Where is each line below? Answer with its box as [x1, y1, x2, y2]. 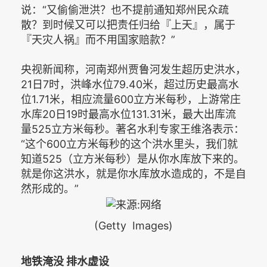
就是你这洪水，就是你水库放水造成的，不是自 [21, 167, 246, 181]
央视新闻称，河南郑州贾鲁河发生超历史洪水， [21, 63, 246, 76]
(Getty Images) [94, 219, 173, 232]
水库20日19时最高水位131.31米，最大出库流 [21, 108, 236, 121]
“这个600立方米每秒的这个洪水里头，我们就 [21, 138, 238, 151]
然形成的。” [21, 182, 79, 195]
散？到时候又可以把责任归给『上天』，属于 [21, 18, 235, 32]
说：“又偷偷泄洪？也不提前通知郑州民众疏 [21, 4, 229, 17]
